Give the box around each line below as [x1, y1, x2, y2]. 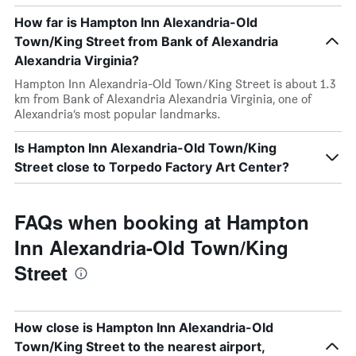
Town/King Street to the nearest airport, [14, 339, 265, 354]
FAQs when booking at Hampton [14, 208, 309, 235]
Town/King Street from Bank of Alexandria [14, 33, 278, 49]
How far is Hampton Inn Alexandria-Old [14, 14, 257, 30]
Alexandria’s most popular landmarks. [14, 106, 221, 122]
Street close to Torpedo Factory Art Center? [14, 159, 289, 175]
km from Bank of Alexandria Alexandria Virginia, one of [14, 91, 311, 106]
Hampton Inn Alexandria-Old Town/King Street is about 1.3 [14, 76, 335, 91]
